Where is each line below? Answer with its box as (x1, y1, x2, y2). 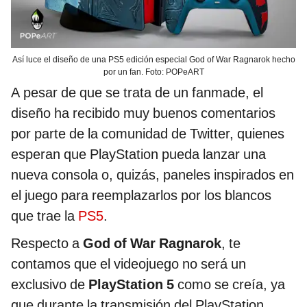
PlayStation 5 (88, 276, 174, 293)
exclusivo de (11, 276, 88, 293)
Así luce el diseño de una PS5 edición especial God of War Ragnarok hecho (12, 55, 295, 65)
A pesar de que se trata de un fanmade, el (11, 84, 263, 101)
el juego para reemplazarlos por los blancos (11, 187, 271, 204)
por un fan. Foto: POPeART (103, 67, 204, 77)
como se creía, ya (174, 276, 285, 293)
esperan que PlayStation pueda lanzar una (11, 146, 266, 163)
